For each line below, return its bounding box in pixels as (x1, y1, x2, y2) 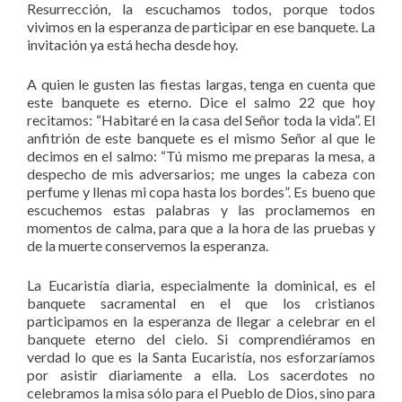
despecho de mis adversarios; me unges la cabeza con (27, 164, 375, 182)
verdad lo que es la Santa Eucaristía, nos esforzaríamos (27, 347, 375, 365)
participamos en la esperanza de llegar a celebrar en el (27, 311, 375, 329)
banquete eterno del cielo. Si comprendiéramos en (27, 329, 375, 347)
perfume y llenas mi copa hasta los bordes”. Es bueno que (27, 182, 375, 200)
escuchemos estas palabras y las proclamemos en (27, 200, 375, 218)
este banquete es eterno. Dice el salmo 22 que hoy (27, 92, 375, 110)
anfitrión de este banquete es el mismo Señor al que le (27, 128, 375, 146)
